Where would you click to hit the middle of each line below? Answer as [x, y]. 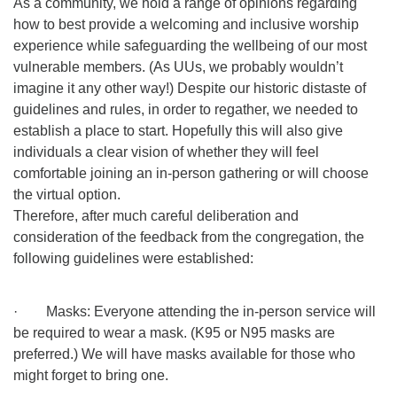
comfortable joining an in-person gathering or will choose [191, 173]
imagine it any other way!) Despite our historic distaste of [190, 88]
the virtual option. [67, 195]
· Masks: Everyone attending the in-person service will [195, 311]
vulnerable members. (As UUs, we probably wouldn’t [178, 67]
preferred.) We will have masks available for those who [184, 354]
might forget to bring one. [91, 375]
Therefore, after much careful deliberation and [156, 216]
